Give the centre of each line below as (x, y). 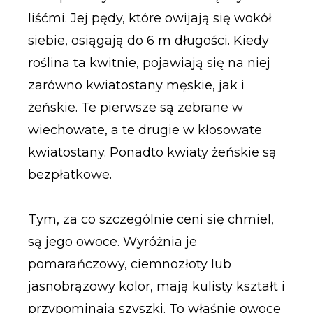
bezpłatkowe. (70, 175)
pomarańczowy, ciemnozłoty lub (129, 264)
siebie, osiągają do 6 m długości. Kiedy (148, 41)
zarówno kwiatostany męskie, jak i (136, 86)
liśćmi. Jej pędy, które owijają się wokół (150, 19)
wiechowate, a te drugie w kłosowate (145, 130)
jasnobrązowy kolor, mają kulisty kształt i (156, 286)
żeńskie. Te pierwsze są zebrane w (135, 108)
